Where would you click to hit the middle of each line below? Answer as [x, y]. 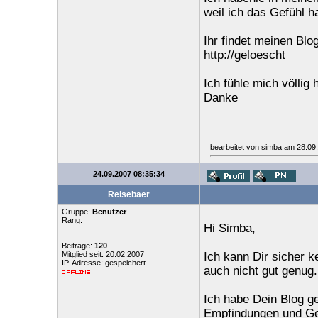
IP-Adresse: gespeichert [103, 263]
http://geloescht [244, 55]
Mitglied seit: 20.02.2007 [103, 254]
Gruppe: [77, 212]
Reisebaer [128, 194]
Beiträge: [78, 246]
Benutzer [109, 212]
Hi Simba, [229, 228]
